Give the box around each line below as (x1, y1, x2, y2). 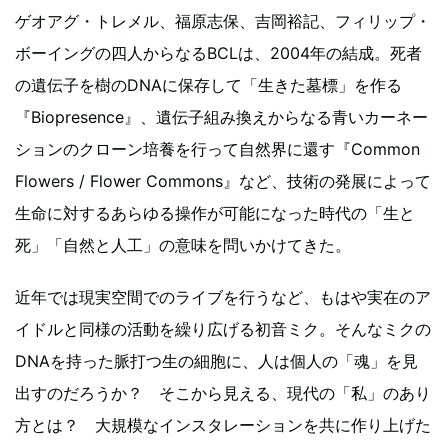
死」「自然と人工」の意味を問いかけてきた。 (15, 234, 351, 255)
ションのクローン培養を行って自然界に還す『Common (15, 138, 420, 159)
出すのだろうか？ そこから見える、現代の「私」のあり (15, 382, 431, 403)
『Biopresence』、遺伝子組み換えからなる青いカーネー (15, 106, 428, 127)
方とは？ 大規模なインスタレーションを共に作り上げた (15, 414, 431, 435)
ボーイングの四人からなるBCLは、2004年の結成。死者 (15, 42, 422, 63)
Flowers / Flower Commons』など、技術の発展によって (15, 170, 431, 191)
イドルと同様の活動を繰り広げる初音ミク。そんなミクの (15, 318, 431, 339)
